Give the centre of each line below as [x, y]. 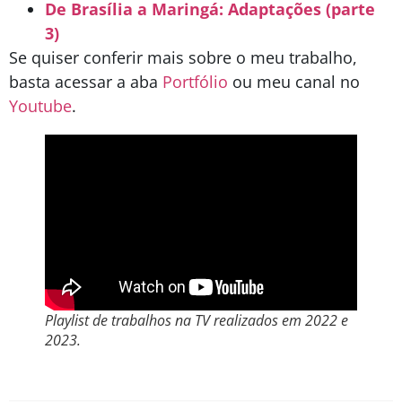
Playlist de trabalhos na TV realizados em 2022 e [197, 321]
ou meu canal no [294, 82]
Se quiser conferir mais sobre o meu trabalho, [183, 58]
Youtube [40, 106]
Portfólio [195, 82]
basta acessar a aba [86, 82]
